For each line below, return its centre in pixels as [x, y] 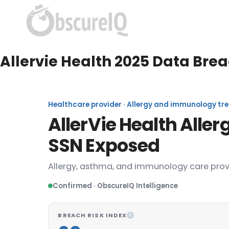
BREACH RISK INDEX [93, 215]
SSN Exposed [104, 145]
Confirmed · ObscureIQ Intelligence [115, 186]
